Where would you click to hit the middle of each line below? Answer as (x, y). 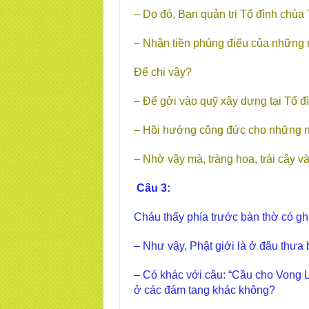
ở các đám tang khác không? (204, 290)
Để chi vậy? (162, 72)
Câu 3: (153, 188)
